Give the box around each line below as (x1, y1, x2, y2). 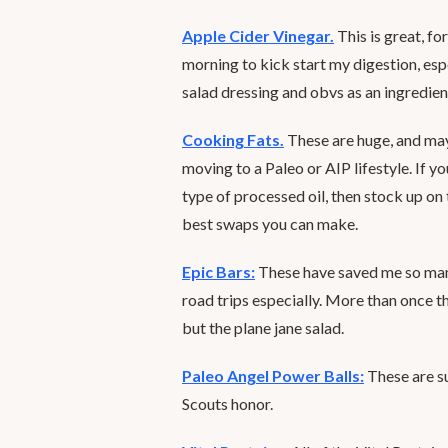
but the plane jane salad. (182, 318, 344, 337)
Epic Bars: (182, 262, 255, 281)
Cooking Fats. (182, 130, 284, 149)
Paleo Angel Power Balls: (182, 366, 364, 385)
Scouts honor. (182, 394, 273, 413)
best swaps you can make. (182, 214, 358, 233)
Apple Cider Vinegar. (182, 26, 334, 45)
